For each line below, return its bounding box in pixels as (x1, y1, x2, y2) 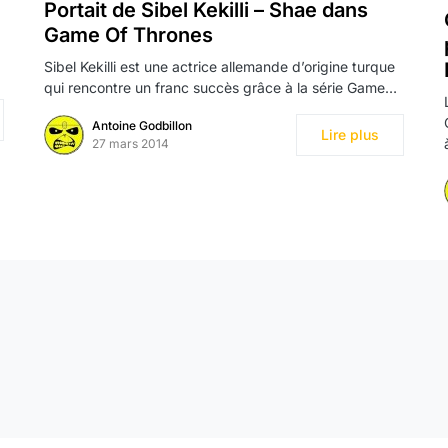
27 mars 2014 (92, 136, 169, 152)
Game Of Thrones (44, 23, 213, 48)
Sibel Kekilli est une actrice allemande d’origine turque (44, 58, 395, 76)
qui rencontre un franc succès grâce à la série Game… (44, 79, 397, 97)
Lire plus (321, 126, 379, 144)
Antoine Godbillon (92, 118, 192, 134)
